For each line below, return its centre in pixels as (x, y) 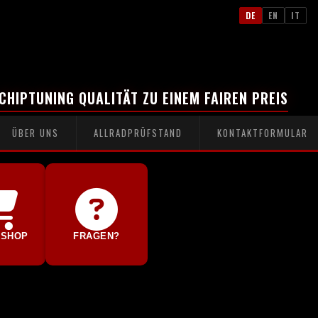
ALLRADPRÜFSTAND (138, 133)
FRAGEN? (97, 236)
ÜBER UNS (35, 133)
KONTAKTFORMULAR (263, 133)
